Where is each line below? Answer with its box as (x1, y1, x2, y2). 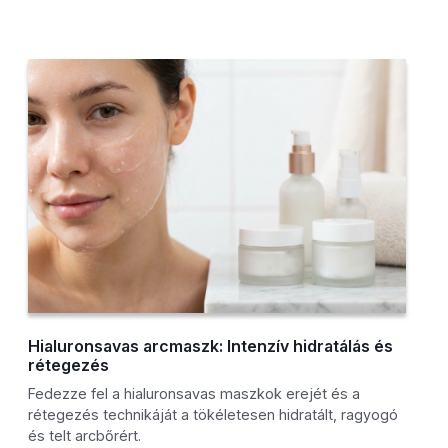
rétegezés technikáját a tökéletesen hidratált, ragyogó (28, 406, 399, 424)
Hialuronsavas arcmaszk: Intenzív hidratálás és (28, 336, 394, 357)
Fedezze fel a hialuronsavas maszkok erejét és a (28, 385, 361, 403)
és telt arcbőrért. (28, 427, 142, 445)
